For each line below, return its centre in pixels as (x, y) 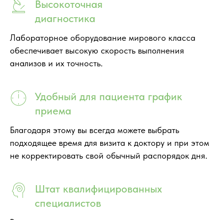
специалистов (68, 203)
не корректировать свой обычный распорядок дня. (109, 155)
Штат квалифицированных (98, 188)
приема (53, 110)
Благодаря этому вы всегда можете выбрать (95, 130)
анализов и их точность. (56, 63)
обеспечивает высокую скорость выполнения (97, 50)
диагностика (65, 18)
